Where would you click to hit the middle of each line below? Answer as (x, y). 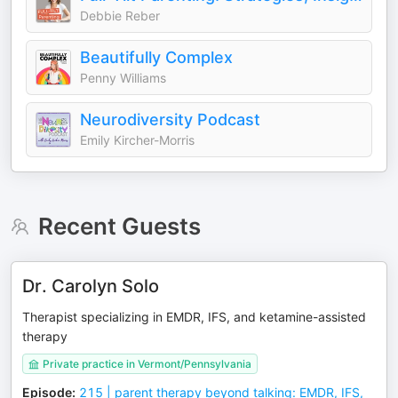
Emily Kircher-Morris (137, 140)
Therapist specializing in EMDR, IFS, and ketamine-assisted (194, 317)
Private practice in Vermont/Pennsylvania (147, 364)
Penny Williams (123, 78)
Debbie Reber (120, 16)
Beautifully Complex (156, 57)
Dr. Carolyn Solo (91, 286)
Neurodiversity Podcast (170, 119)
